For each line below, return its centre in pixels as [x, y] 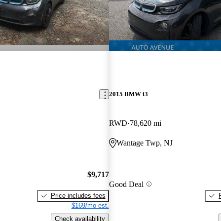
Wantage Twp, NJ [144, 143]
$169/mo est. [90, 205]
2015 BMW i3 [128, 94]
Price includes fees [78, 195]
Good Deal [126, 184]
